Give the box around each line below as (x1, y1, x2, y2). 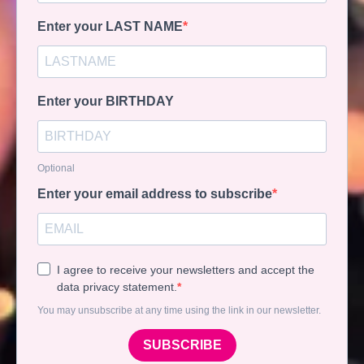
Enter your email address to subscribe (37, 186, 272, 201)
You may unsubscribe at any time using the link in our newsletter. (37, 304, 321, 316)
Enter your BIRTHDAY (37, 93, 174, 108)
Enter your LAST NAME (37, 19, 183, 33)
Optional (37, 162, 75, 174)
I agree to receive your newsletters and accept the (57, 262, 314, 276)
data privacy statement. (57, 279, 177, 293)
